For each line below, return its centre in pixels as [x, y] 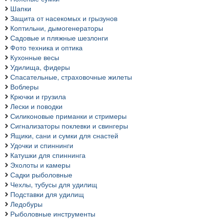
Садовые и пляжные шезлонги [59, 38]
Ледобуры [26, 204]
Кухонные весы [35, 57]
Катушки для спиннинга [48, 155]
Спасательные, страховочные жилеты [71, 77]
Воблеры [24, 87]
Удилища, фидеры [40, 67]
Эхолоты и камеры [40, 165]
